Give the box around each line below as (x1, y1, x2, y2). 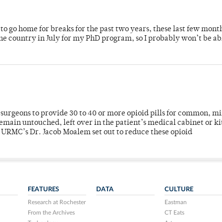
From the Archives (28, 210, 75, 216)
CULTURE (164, 186, 193, 193)
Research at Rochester (28, 199, 86, 206)
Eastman (164, 199, 187, 206)
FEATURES (28, 186, 59, 193)
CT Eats (164, 210, 184, 216)
